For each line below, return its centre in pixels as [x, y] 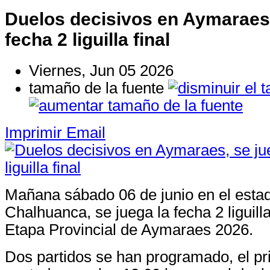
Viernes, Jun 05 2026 [101, 70]
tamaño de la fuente [96, 88]
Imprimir [33, 132]
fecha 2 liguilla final [87, 39]
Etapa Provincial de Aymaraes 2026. [129, 229]
